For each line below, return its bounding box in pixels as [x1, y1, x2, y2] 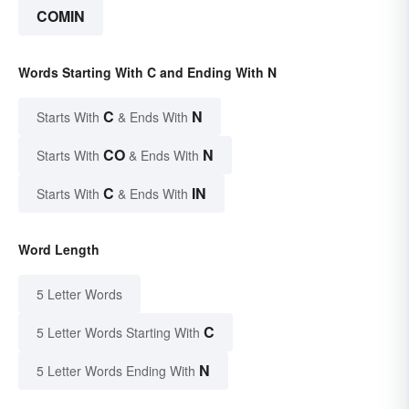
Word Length [18, 239, 100, 258]
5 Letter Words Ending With [37, 361, 195, 380]
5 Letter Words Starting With [37, 322, 200, 341]
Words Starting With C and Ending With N [18, 62, 277, 81]
